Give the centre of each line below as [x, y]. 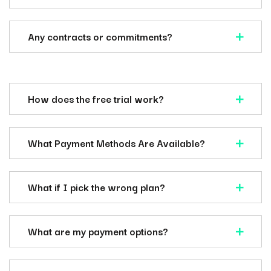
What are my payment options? [98, 231]
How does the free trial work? [96, 99]
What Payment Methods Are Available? [116, 143]
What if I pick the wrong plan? [96, 187]
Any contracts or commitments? [100, 36]
